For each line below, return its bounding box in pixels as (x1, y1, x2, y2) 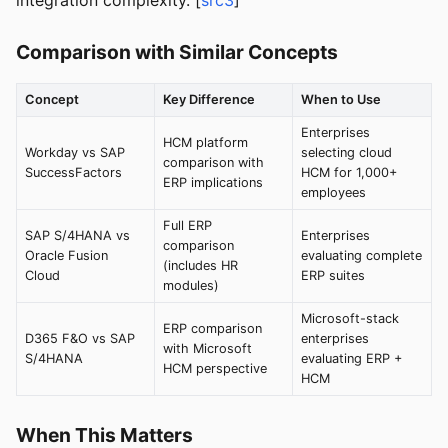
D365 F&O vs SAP (25, 331, 135, 347)
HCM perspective (163, 361, 267, 377)
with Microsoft (163, 341, 252, 357)
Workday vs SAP (25, 145, 125, 161)
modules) (163, 278, 219, 294)
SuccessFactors (25, 165, 122, 181)
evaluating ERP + (301, 351, 402, 367)
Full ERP (163, 218, 212, 234)
